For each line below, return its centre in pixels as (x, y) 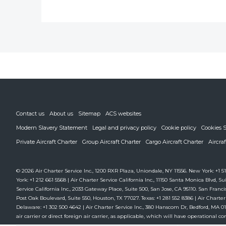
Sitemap (89, 114)
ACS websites (123, 114)
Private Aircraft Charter (47, 142)
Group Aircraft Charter (111, 142)
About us (61, 114)
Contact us (30, 114)
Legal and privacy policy (124, 128)
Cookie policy (179, 128)
